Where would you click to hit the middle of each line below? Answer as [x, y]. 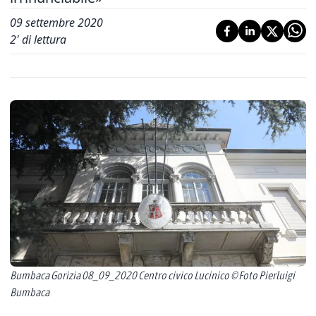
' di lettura [41, 39]
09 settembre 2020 [56, 23]
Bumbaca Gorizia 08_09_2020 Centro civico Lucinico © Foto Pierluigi [152, 275]
